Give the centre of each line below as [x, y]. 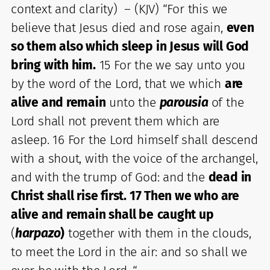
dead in [230, 177]
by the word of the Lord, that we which [118, 83]
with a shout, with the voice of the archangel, [134, 158]
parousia [185, 102]
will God [226, 46]
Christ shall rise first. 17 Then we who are [125, 196]
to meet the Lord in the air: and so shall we [129, 252]
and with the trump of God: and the [110, 177]
